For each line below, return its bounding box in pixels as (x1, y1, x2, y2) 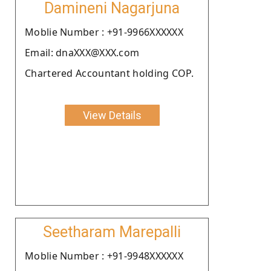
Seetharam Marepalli (43, 223, 181, 241)
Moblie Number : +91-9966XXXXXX (25, 25, 183, 39)
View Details (82, 108, 142, 122)
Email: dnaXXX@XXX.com (25, 45, 140, 59)
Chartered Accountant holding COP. (25, 66, 194, 80)
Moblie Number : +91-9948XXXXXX (25, 249, 183, 263)
